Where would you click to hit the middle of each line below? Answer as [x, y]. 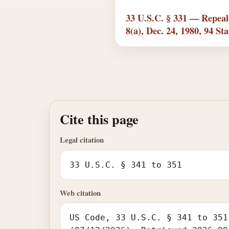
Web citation [80, 193]
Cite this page [99, 119]
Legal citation [82, 140]
